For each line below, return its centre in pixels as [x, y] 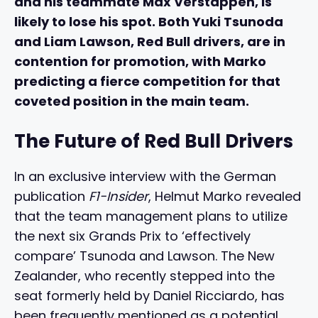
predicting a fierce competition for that [147, 81]
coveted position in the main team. [132, 101]
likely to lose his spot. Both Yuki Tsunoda [149, 21]
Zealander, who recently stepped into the [144, 275]
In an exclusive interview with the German [145, 176]
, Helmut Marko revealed [225, 196]
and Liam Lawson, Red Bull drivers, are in [150, 41]
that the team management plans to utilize [151, 216]
